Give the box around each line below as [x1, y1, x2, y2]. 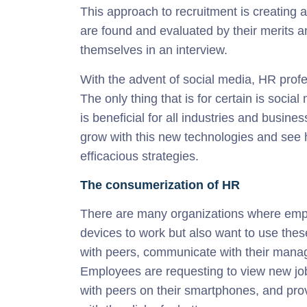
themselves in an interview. [80, 43, 228, 58]
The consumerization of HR [80, 178, 240, 193]
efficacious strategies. [80, 149, 199, 164]
